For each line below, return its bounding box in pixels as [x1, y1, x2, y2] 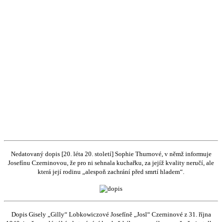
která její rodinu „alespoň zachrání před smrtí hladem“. [38, 167, 184, 175]
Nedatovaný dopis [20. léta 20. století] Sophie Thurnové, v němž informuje [10, 150, 212, 158]
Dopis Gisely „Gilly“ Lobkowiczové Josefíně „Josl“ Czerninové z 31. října [11, 210, 211, 218]
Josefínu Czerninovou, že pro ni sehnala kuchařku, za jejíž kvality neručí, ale [8, 159, 214, 166]
